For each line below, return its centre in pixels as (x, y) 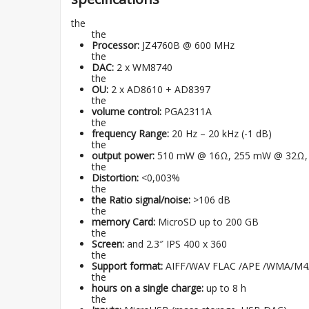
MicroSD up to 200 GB (207, 222)
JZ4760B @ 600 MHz (187, 45)
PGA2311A (187, 111)
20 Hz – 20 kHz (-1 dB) (220, 133)
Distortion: (115, 178)
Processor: (116, 45)
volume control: (127, 111)
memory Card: (123, 222)
